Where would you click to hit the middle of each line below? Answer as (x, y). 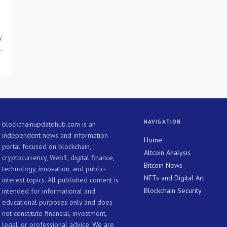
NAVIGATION (162, 122)
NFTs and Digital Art (174, 178)
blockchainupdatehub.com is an (49, 124)
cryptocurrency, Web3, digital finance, (58, 158)
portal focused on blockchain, (46, 147)
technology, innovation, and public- (54, 169)
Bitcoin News (163, 165)
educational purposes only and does (57, 202)
